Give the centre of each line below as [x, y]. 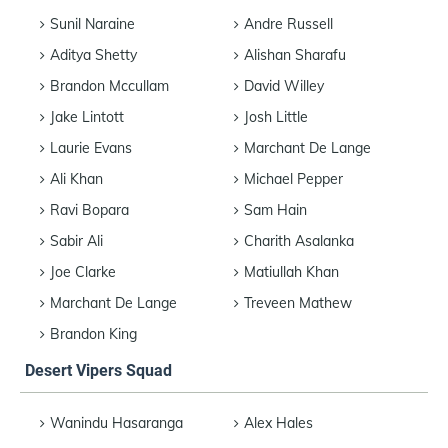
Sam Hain [275, 209]
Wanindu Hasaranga [116, 422]
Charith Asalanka [299, 240]
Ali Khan [76, 178]
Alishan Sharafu [295, 54]
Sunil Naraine [92, 23]
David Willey [284, 85]
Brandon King [93, 333]
